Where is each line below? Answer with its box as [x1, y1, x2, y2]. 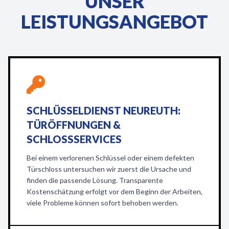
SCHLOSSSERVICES [27, 133, 122, 145]
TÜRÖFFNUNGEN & [27, 119, 121, 131]
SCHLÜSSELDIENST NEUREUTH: [27, 104, 180, 117]
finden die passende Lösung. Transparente [27, 176, 163, 185]
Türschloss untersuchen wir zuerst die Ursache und [27, 165, 191, 173]
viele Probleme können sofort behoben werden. [27, 198, 178, 207]
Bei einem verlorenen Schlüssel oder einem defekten [27, 153, 194, 162]
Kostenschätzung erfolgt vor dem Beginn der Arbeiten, [27, 187, 202, 196]
